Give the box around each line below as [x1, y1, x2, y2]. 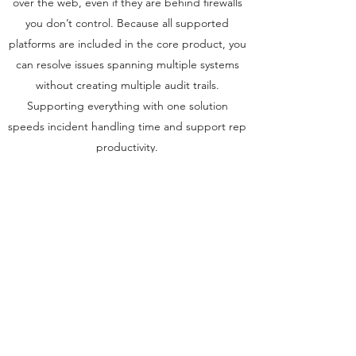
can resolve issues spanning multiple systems [15, 57, 239, 72]
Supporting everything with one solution [26, 99, 228, 113]
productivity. [96, 140, 158, 154]
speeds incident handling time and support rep [8, 119, 246, 133]
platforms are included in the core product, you [8, 37, 246, 51]
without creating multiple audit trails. [35, 78, 219, 92]
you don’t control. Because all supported [25, 16, 229, 30]
